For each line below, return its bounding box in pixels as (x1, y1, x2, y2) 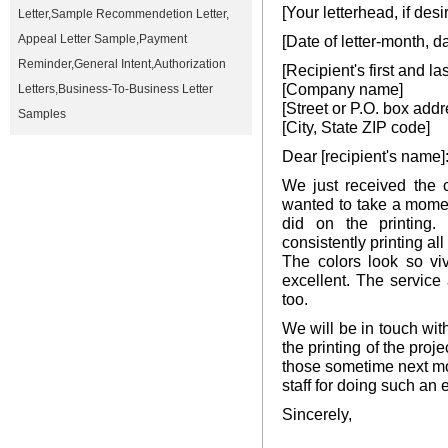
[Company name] (282, 80, 403, 98)
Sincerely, (282, 405, 352, 423)
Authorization (154, 57, 226, 71)
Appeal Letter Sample (18, 32, 136, 46)
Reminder (18, 57, 71, 71)
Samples (18, 107, 66, 121)
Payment (139, 32, 187, 46)
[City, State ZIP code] (282, 118, 430, 136)
